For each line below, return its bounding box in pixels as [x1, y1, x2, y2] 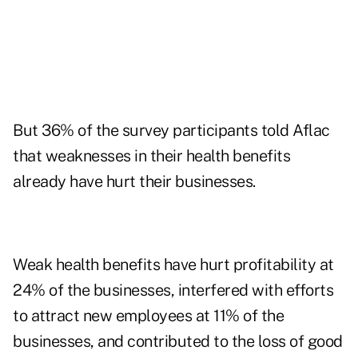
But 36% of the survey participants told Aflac [13, 121, 330, 141]
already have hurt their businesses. [13, 172, 256, 192]
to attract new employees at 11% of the [13, 306, 284, 326]
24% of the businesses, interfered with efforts [13, 280, 333, 300]
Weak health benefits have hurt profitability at [13, 255, 334, 275]
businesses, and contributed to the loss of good [13, 332, 343, 352]
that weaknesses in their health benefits [13, 146, 290, 166]
